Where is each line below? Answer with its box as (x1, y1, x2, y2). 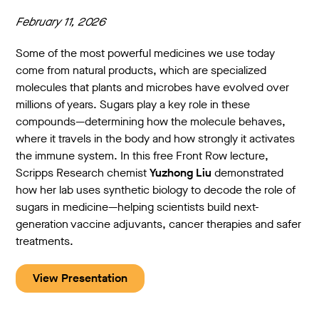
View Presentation (33, 271, 128, 286)
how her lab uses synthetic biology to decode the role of (16, 182, 296, 198)
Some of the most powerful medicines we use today (16, 46, 276, 61)
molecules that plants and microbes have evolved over (16, 80, 290, 95)
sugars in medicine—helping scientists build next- (16, 199, 260, 215)
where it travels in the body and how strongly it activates (16, 131, 296, 147)
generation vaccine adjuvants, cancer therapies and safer (16, 216, 302, 232)
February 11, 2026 (16, 14, 106, 30)
